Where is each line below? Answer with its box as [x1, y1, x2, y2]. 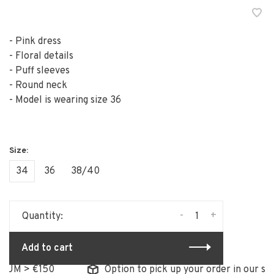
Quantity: [22, 210, 63, 223]
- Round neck [9, 79, 67, 92]
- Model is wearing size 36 [9, 94, 121, 106]
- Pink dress [9, 35, 61, 48]
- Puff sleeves [9, 64, 70, 77]
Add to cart [21, 242, 73, 254]
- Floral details [9, 50, 73, 62]
